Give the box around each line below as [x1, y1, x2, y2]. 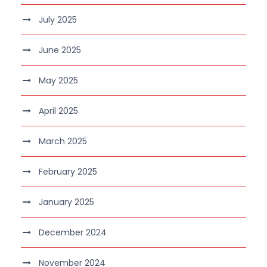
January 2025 [39, 195, 94, 208]
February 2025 [39, 165, 97, 178]
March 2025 [39, 135, 87, 147]
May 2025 [39, 74, 78, 86]
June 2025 [39, 44, 81, 56]
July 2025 [39, 13, 77, 26]
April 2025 [39, 104, 78, 117]
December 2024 [39, 226, 107, 238]
